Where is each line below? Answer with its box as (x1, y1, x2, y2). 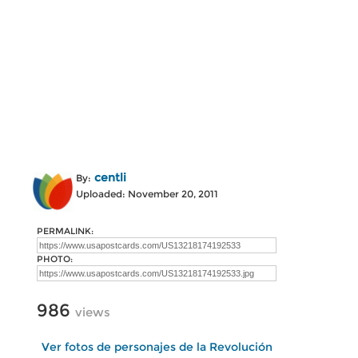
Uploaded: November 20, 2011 (76, 188, 218, 200)
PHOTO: (37, 253, 73, 265)
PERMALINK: (37, 225, 93, 237)
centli (94, 170, 126, 185)
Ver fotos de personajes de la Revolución (41, 340, 272, 354)
